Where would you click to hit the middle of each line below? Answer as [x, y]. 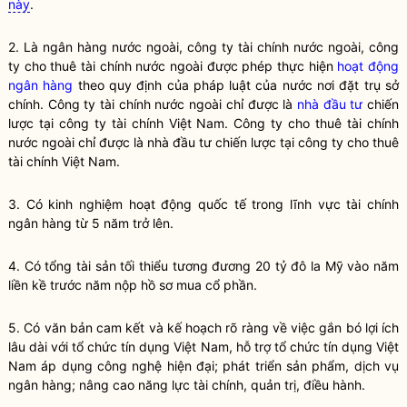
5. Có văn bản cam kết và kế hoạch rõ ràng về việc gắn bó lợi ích [203, 328]
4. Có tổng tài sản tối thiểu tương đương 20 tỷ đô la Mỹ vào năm [203, 266]
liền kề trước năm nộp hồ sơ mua [107, 285]
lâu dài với [40, 347]
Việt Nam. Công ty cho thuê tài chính [281, 123]
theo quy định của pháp [151, 85]
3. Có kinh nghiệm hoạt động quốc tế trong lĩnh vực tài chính [203, 204]
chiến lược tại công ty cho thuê [305, 142]
